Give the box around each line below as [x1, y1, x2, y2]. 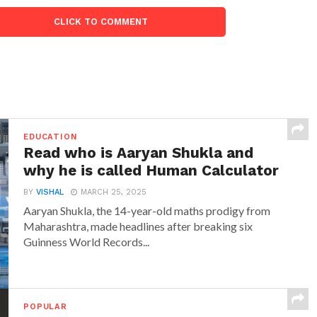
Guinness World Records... [23, 235, 150, 248]
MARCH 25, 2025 [81, 188, 147, 197]
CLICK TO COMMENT [54, 16, 149, 27]
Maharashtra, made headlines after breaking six [23, 219, 253, 233]
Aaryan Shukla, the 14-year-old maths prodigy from [23, 204, 271, 217]
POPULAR [23, 302, 67, 311]
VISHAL [36, 188, 64, 197]
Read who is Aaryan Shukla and [23, 144, 254, 161]
